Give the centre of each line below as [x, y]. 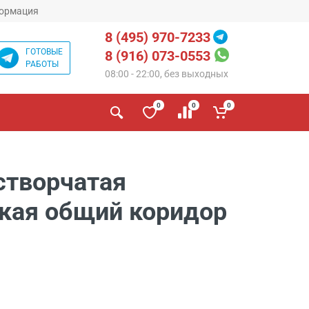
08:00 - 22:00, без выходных [167, 74]
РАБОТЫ [42, 64]
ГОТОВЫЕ [44, 52]
